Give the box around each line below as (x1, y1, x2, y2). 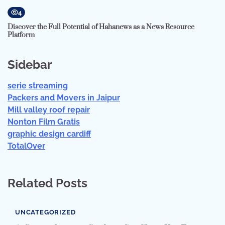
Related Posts (8, 175, 87, 190)
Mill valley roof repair (8, 104, 90, 115)
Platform (8, 31, 35, 40)
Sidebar (8, 57, 52, 72)
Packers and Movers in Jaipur (8, 92, 120, 102)
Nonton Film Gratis (8, 117, 80, 127)
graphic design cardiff (8, 129, 91, 139)
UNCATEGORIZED (15, 208, 76, 216)
